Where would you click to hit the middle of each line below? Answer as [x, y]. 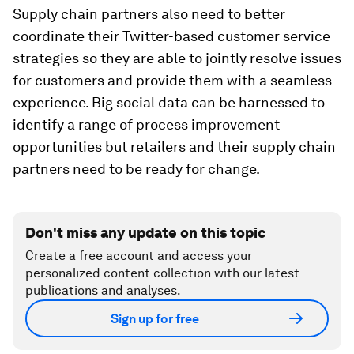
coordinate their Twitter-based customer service [171, 36]
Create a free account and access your [139, 256]
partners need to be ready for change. [136, 169]
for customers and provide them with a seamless [172, 80]
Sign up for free [155, 318]
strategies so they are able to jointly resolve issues [177, 58]
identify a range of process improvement [146, 124]
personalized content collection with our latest [162, 273]
